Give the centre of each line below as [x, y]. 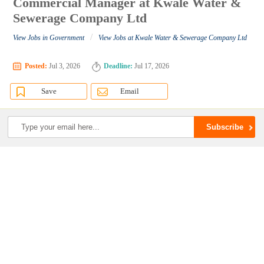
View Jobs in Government [49, 38]
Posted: [36, 66]
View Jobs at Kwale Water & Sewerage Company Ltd [173, 38]
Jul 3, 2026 [64, 66]
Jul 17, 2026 [151, 66]
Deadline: [118, 66]
